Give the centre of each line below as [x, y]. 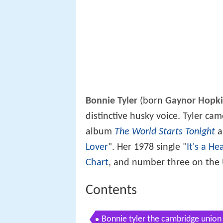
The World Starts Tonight [165, 132]
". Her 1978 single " [147, 147]
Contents [111, 190]
